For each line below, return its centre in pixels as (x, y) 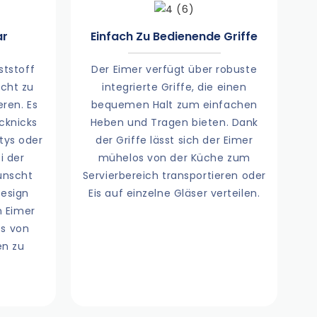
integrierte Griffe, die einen (174, 87)
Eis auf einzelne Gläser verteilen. (174, 194)
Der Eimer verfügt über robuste (174, 70)
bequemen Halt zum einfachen (174, 105)
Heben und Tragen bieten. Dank (174, 123)
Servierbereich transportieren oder (174, 176)
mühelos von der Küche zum (174, 158)
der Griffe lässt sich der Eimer (174, 140)
